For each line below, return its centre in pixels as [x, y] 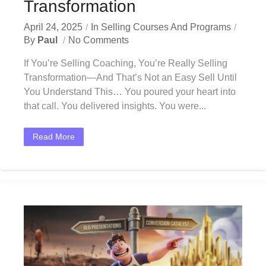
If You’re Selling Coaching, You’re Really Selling [126, 64]
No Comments [99, 40]
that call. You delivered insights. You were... [115, 106]
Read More [54, 137]
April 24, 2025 [53, 27]
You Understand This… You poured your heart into [130, 92]
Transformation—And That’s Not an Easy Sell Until [130, 78]
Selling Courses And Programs [166, 27]
